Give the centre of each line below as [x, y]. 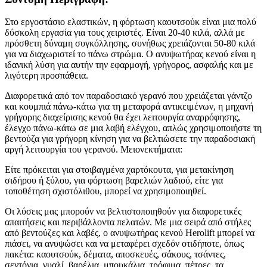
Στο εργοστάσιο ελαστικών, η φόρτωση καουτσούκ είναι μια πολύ [131, 22]
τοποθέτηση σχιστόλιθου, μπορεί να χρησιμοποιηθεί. [105, 191]
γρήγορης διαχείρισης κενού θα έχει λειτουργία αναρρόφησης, [122, 117]
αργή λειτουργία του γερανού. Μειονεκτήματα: [94, 150]
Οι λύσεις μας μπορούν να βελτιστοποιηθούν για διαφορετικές [123, 212]
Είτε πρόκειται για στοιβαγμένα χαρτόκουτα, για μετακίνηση [119, 170]
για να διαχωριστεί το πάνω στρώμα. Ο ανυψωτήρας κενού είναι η [130, 54]
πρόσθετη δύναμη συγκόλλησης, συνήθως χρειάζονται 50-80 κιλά [130, 44]
